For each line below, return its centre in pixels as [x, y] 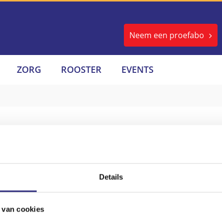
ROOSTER [81, 69]
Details [111, 177]
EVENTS [138, 69]
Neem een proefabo [167, 35]
